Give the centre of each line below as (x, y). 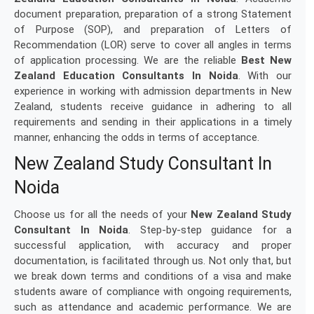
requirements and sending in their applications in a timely (153, 122)
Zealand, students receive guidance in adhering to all (153, 107)
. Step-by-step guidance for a (210, 230)
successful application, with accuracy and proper (153, 245)
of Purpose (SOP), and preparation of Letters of (153, 29)
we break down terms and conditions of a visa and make (153, 276)
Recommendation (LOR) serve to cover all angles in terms (153, 45)
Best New (266, 60)
